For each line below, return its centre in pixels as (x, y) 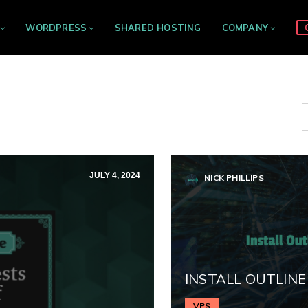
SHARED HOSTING (158, 27)
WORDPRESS (56, 27)
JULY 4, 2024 (115, 175)
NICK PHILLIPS (233, 178)
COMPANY (245, 27)
